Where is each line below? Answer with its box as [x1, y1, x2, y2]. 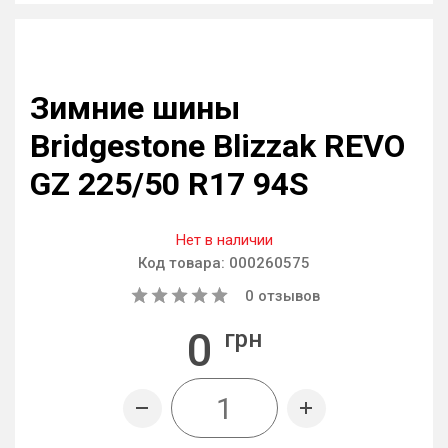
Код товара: [138, 254, 229, 272]
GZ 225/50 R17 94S [30, 165, 309, 203]
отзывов [254, 287, 320, 305]
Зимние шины [30, 89, 240, 127]
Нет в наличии [175, 231, 273, 249]
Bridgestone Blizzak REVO [30, 127, 405, 165]
